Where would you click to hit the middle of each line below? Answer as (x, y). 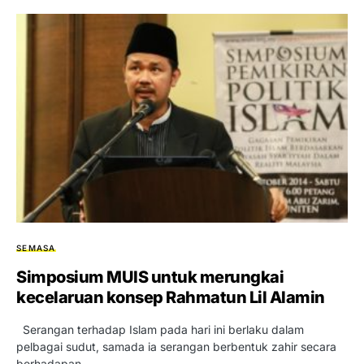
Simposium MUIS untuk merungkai (150, 277)
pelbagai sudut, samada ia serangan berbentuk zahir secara (176, 346)
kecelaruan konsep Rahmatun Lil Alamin (171, 297)
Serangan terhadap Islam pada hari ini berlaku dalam (160, 329)
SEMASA (36, 247)
